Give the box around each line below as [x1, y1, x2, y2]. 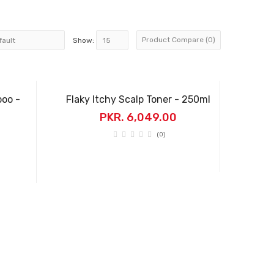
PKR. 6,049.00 [100, 111, 177, 124]
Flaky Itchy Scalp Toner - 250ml [66, 94, 210, 105]
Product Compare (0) [142, 35, 215, 44]
